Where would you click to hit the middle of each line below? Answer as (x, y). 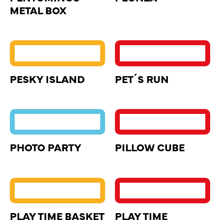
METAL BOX (38, 10)
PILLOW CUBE (150, 147)
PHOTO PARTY (46, 147)
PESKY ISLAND (47, 78)
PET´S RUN (142, 78)
